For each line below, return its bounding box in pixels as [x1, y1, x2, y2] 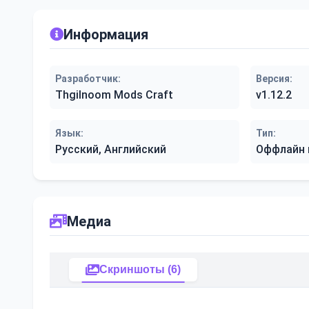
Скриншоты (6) [99, 263, 181, 275]
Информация [63, 26, 148, 43]
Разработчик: [55, 73, 121, 84]
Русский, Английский [55, 143, 166, 156]
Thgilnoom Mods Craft [55, 88, 173, 101]
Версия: [255, 73, 292, 84]
